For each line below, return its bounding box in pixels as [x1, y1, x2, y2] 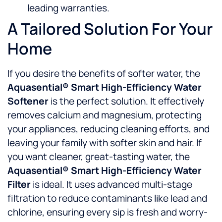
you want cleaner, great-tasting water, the [7, 150, 190, 164]
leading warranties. [27, 1, 110, 15]
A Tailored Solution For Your [7, 18, 213, 40]
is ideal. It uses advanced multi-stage [31, 178, 192, 191]
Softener [7, 95, 49, 108]
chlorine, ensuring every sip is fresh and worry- [7, 206, 208, 219]
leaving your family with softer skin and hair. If [7, 136, 202, 150]
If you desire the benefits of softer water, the [7, 67, 200, 80]
